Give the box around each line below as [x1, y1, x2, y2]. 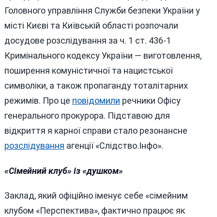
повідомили [72, 95, 120, 106]
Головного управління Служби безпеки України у [4, 5, 200, 15]
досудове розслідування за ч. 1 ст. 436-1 [4, 35, 171, 46]
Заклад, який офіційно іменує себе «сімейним [4, 190, 188, 201]
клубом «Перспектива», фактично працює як [4, 205, 185, 216]
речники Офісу [120, 95, 181, 106]
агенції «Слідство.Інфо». [64, 140, 163, 151]
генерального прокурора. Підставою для [4, 110, 170, 121]
